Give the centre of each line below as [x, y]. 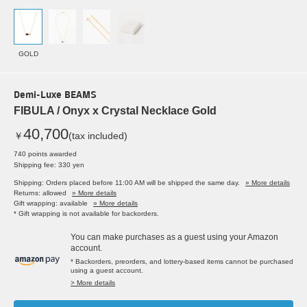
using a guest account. [107, 271]
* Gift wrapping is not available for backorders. [86, 214]
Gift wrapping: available [51, 204]
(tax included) [98, 136]
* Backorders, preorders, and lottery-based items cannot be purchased [182, 262]
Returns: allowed [40, 193]
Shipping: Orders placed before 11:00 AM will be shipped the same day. [127, 183]
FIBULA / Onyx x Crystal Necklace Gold [115, 111]
